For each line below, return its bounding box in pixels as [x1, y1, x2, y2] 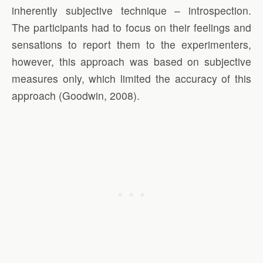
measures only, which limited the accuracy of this [12, 71, 251, 86]
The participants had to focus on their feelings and [12, 20, 251, 35]
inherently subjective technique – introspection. [12, 3, 251, 18]
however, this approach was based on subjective [12, 54, 251, 69]
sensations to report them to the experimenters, [12, 37, 251, 52]
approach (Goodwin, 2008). [12, 88, 140, 103]
